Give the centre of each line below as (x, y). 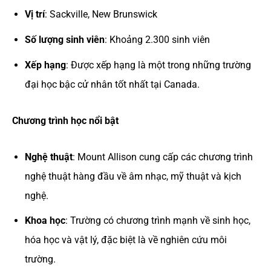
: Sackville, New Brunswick (101, 15)
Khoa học (45, 221)
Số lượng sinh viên (64, 40)
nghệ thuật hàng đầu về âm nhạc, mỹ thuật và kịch (133, 176)
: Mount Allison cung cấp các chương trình (162, 157)
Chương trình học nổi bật (65, 120)
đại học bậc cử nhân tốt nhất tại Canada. (112, 84)
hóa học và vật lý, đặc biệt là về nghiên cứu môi (126, 240)
